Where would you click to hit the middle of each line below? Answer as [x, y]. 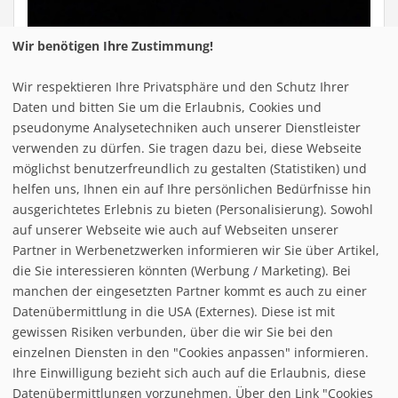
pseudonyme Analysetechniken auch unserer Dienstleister [187, 127]
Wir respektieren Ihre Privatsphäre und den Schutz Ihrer [181, 86]
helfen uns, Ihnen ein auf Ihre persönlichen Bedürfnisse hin [192, 188]
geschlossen [232, 211]
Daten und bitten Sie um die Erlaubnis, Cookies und [167, 107]
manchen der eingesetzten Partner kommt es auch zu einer [190, 291]
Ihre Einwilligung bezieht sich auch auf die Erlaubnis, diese [189, 372]
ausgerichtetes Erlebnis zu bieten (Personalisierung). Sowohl [193, 209]
